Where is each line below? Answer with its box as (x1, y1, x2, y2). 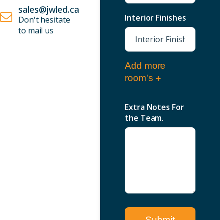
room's (125, 73, 153, 83)
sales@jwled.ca (18, 3, 79, 15)
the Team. (125, 112, 164, 123)
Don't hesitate (18, 14, 70, 25)
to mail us (18, 25, 54, 36)
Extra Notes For (125, 102, 184, 112)
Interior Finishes (125, 12, 186, 23)
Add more (125, 60, 166, 71)
